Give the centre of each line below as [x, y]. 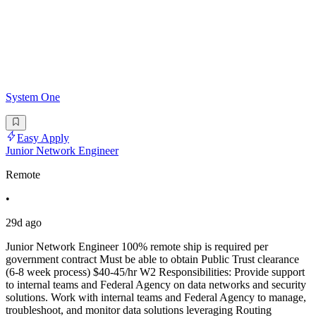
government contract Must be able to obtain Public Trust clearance [152, 260]
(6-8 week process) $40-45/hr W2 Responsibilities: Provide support [155, 272]
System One [33, 97]
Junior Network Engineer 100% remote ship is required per [137, 247]
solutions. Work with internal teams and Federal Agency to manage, [156, 298]
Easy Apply [43, 138]
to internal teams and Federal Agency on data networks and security [156, 285]
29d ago [24, 223]
